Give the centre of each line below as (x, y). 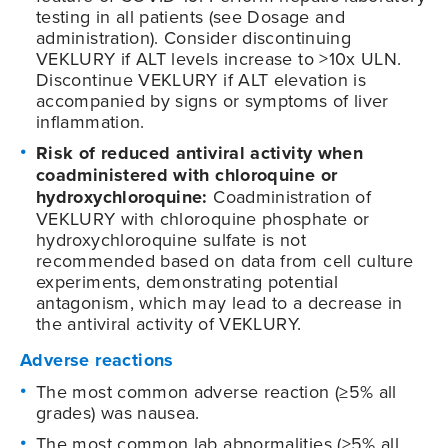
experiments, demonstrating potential (187, 281)
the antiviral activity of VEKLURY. (169, 323)
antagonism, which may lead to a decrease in (219, 302)
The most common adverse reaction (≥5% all (216, 391)
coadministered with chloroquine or (187, 174)
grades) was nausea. (118, 412)
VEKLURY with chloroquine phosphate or (203, 218)
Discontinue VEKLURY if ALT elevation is (201, 79)
